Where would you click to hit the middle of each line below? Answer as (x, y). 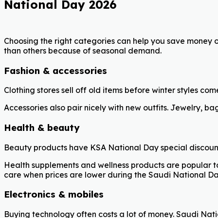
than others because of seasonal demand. (83, 50)
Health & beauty (42, 128)
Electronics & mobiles (54, 194)
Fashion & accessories (55, 70)
